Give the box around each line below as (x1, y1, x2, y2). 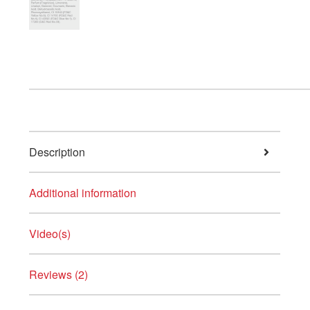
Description (28, 144, 85, 161)
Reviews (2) (28, 266, 88, 283)
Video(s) (28, 226, 71, 242)
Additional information (28, 185, 136, 201)
